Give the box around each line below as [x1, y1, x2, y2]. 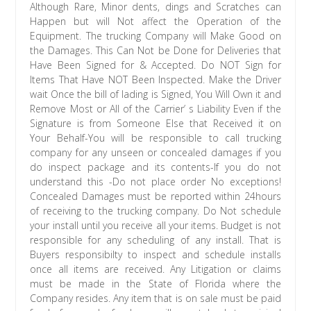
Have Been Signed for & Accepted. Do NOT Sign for [30, 58, 281, 72]
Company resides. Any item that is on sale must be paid [30, 292, 281, 305]
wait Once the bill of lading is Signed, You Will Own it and [30, 87, 281, 101]
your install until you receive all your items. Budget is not [30, 219, 281, 233]
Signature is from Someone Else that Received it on [30, 117, 281, 131]
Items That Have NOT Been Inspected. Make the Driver [30, 73, 281, 87]
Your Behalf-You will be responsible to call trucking [30, 131, 281, 145]
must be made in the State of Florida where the [30, 277, 281, 291]
